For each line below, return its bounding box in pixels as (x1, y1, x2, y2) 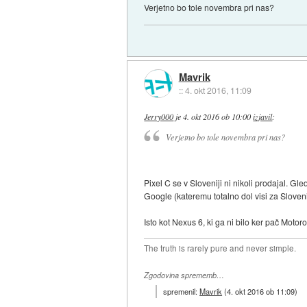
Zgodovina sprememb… (144, 270, 225, 281)
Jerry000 (144, 110, 174, 122)
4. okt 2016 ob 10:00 (183, 110, 251, 122)
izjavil (253, 110, 273, 122)
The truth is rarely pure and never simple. (144, 243, 297, 254)
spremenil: (163, 285, 200, 297)
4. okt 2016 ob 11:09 (227, 285, 295, 297)
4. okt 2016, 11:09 (184, 84, 251, 96)
